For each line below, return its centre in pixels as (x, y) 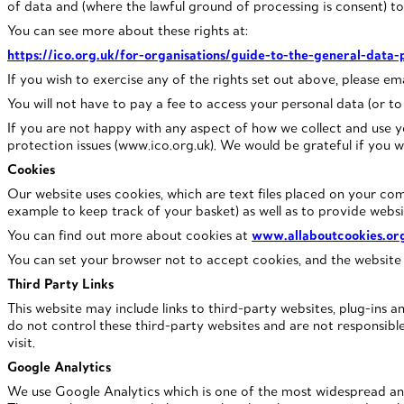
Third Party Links (60, 283)
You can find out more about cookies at (129, 234)
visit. (21, 342)
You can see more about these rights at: (128, 30)
